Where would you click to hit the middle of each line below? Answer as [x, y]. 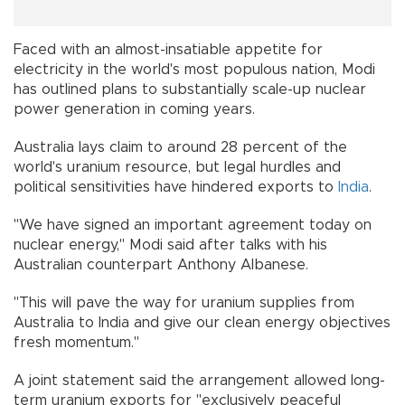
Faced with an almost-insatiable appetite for [168, 49]
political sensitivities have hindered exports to [176, 187]
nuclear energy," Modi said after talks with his [170, 245]
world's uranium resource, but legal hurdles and [177, 167]
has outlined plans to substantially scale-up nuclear [190, 89]
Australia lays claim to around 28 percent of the [180, 147]
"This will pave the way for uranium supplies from [184, 302]
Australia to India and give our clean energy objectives [202, 322]
